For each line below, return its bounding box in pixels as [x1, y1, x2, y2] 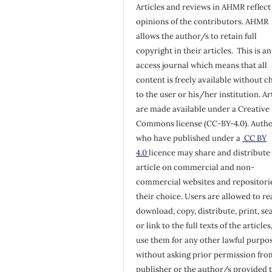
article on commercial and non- [136, 161, 255, 172]
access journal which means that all [136, 59, 268, 70]
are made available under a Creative [136, 103, 270, 114]
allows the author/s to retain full [136, 30, 257, 41]
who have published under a [136, 132, 243, 143]
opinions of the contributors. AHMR [136, 16, 269, 27]
